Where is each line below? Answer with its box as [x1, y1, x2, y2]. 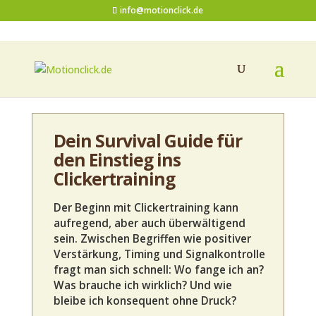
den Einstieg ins [53, 148, 181, 171]
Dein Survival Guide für [53, 129, 242, 152]
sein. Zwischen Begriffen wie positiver [53, 231, 251, 247]
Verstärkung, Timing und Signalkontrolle [53, 247, 265, 262]
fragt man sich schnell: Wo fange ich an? [53, 262, 264, 278]
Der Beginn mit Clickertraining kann [53, 200, 238, 216]
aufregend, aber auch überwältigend [53, 216, 245, 231]
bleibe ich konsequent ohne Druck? [53, 293, 236, 309]
